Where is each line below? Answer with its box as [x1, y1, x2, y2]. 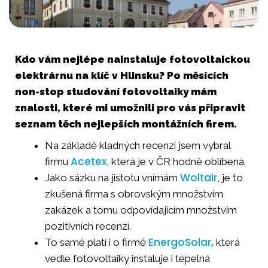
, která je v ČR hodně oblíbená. [106, 156, 246, 168]
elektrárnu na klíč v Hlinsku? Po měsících [15, 69, 229, 81]
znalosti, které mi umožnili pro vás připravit [15, 101, 245, 114]
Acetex [71, 154, 106, 169]
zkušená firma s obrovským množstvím [45, 188, 223, 200]
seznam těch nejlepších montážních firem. [15, 117, 237, 130]
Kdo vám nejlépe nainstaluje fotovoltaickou [15, 53, 250, 65]
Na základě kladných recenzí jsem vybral [45, 139, 230, 152]
